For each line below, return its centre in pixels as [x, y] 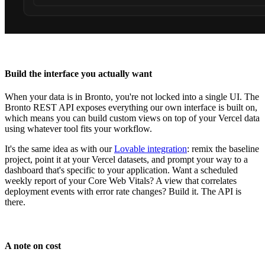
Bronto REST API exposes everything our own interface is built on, [131, 108]
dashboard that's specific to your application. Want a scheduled [121, 170]
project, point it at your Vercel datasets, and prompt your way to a [126, 160]
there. [15, 202]
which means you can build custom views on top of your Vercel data [132, 118]
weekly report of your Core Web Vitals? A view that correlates [121, 181]
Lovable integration [151, 149]
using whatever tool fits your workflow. [78, 129]
